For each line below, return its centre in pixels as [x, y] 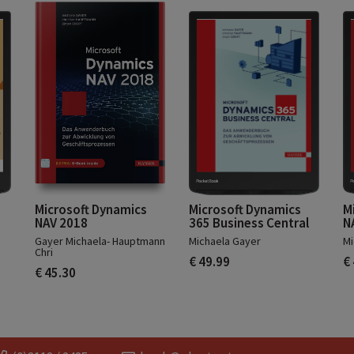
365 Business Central [249, 223]
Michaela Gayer [225, 241]
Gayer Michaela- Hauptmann [100, 241]
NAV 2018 [61, 223]
